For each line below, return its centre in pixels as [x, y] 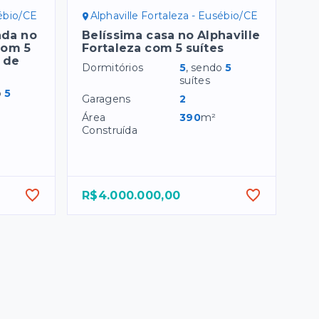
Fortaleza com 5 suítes [153, 48]
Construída [110, 131]
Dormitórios [113, 68]
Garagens [106, 99]
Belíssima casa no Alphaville [171, 36]
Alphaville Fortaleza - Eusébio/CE [174, 16]
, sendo [206, 68]
